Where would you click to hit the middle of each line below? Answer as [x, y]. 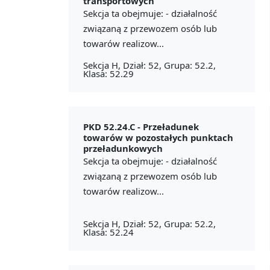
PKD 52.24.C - [113, 126]
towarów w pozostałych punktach [158, 137]
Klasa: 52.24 [108, 232]
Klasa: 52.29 [108, 73]
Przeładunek [171, 126]
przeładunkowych [123, 148]
